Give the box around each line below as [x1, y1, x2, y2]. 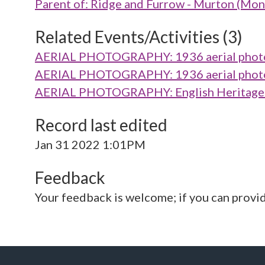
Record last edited [35, 115, 167, 135]
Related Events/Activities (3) [35, 27, 243, 47]
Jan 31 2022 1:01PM [35, 137, 146, 151]
